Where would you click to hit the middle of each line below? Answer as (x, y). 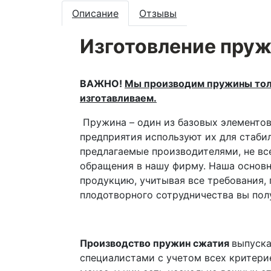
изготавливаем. (118, 98)
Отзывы (158, 13)
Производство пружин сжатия (156, 243)
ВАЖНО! (102, 83)
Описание (95, 13)
